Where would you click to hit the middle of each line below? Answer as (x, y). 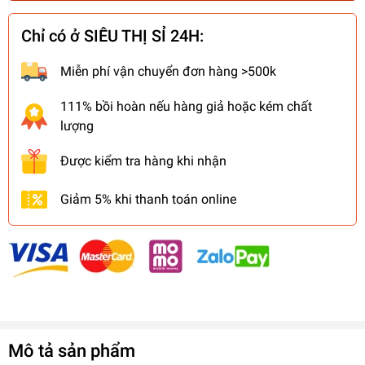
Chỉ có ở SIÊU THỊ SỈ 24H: (112, 35)
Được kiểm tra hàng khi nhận (143, 161)
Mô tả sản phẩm (72, 350)
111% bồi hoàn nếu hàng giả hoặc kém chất (186, 106)
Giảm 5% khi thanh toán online (148, 199)
